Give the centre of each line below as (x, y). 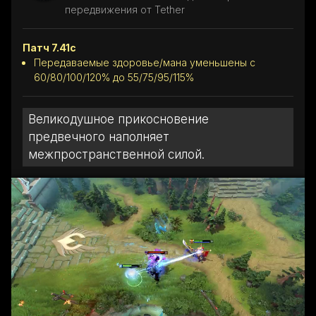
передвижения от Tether (125, 9)
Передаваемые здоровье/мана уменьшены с (145, 62)
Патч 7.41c (49, 47)
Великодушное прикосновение (119, 119)
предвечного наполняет (99, 136)
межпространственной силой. (116, 154)
